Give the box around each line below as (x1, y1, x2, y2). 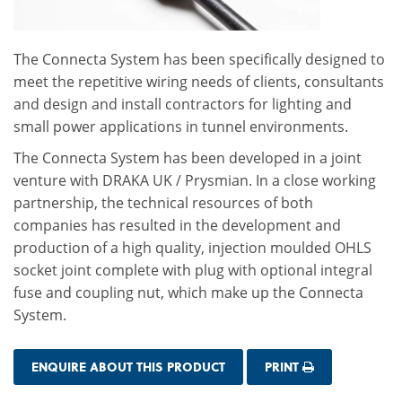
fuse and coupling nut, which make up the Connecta (13, 283, 363, 302)
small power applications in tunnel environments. (13, 117, 348, 136)
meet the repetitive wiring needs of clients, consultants (13, 72, 384, 92)
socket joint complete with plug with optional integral (13, 260, 372, 280)
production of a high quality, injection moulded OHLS (13, 238, 371, 258)
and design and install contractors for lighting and (13, 94, 352, 114)
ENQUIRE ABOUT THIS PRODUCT (31, 357, 225, 376)
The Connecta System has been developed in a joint (13, 148, 362, 168)
